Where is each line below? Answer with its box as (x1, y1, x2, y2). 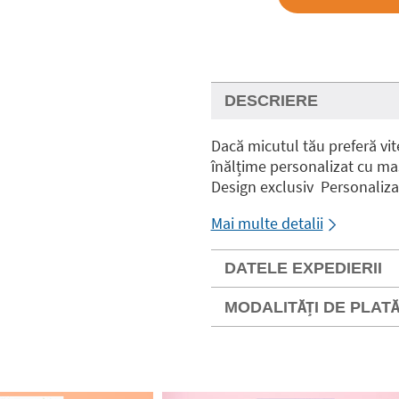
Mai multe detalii (210, 213, 323, 233)
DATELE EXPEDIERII (224, 259, 382, 277)
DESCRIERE (224, 92, 318, 110)
